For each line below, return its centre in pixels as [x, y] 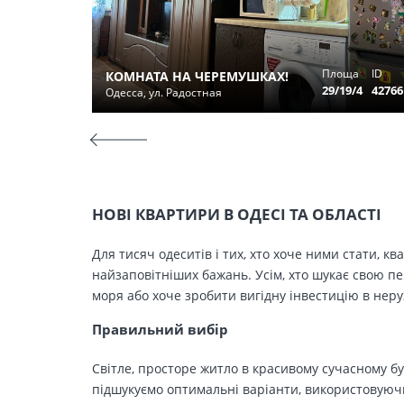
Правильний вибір [160, 330]
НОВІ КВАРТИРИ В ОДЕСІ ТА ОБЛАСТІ [237, 214]
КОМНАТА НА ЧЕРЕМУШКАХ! [197, 76]
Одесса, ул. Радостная [164, 92]
